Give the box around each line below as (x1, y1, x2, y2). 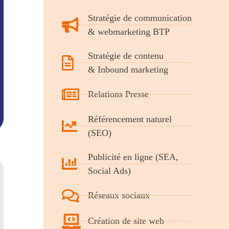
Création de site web (87, 216, 164, 226)
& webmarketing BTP (87, 26, 170, 37)
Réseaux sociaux (87, 190, 150, 201)
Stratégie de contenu (87, 50, 164, 61)
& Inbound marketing (87, 64, 168, 75)
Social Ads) (87, 165, 131, 176)
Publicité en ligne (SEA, (87, 151, 178, 162)
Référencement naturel (87, 113, 172, 124)
